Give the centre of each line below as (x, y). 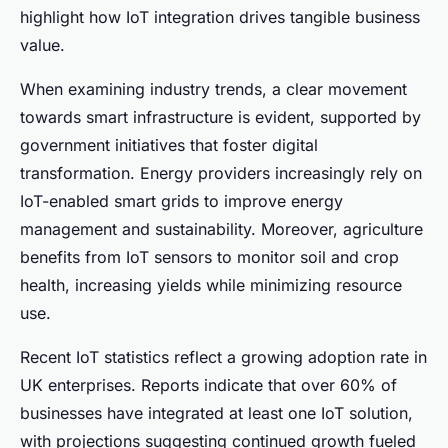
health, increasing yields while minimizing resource (211, 284)
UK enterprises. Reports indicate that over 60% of (208, 384)
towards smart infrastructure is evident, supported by (220, 116)
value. (42, 44)
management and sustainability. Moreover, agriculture (221, 228)
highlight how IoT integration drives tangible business (220, 16)
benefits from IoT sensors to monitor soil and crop (209, 256)
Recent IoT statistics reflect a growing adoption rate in (223, 356)
